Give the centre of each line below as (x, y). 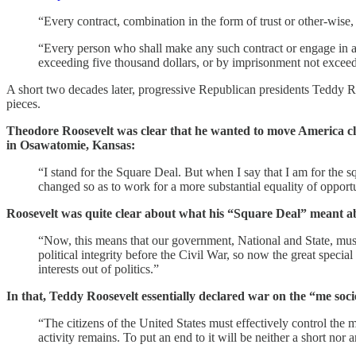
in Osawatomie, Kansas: (71, 145)
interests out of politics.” (99, 269)
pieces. (23, 103)
